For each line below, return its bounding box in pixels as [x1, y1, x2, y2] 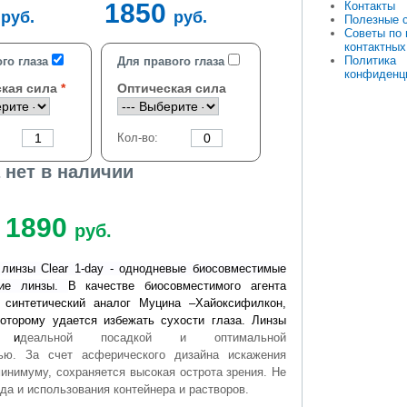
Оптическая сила [117, 81, 226, 95]
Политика [344, 54, 396, 67]
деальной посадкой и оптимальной [20, 331, 286, 344]
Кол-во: [117, 131, 158, 144]
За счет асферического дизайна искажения [25, 348, 286, 362]
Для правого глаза [117, 55, 224, 68]
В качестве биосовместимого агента [67, 279, 287, 293]
